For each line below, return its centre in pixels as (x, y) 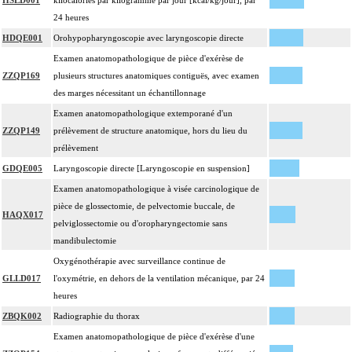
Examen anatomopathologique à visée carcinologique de (156, 189)
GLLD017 (22, 279)
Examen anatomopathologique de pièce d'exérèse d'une (154, 337)
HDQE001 (22, 38)
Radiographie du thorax (97, 316)
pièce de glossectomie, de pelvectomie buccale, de (144, 206)
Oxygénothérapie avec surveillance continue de (139, 261)
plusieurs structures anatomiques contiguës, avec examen (156, 76)
